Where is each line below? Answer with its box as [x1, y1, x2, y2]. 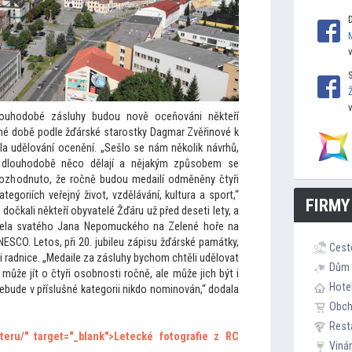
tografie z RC [169, 330, 240, 343]
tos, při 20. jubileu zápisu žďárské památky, [43, 236, 240, 249]
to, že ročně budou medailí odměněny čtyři [38, 173, 239, 186]
